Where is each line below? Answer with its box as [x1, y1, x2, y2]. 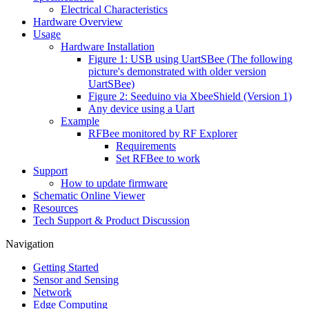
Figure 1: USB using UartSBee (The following [88, 53, 292, 66]
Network [33, 286, 72, 299]
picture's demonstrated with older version [88, 66, 266, 78]
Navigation [6, 238, 54, 250]
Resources [33, 202, 78, 215]
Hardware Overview [33, 16, 123, 28]
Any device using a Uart [88, 103, 195, 115]
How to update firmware [61, 177, 168, 190]
